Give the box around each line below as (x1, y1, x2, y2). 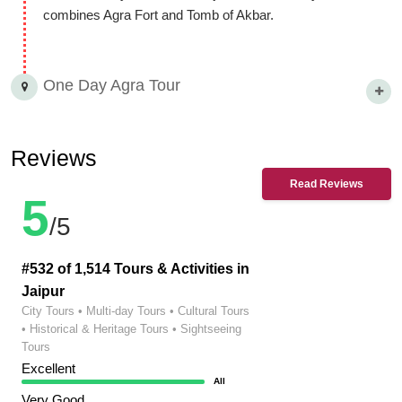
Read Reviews (290, 178, 363, 190)
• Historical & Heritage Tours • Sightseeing (22, 322, 241, 336)
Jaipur (22, 284, 65, 299)
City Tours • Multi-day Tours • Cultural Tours (22, 304, 249, 318)
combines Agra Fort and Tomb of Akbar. (43, 7, 274, 22)
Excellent (22, 361, 75, 376)
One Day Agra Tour (43, 76, 180, 94)
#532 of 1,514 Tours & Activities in (22, 261, 249, 276)
